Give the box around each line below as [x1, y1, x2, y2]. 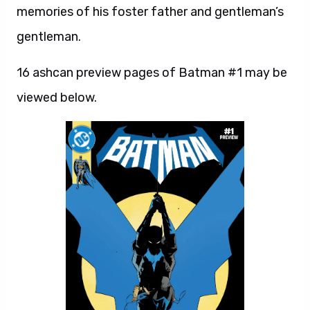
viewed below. [17, 90, 97, 105]
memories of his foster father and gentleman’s [17, 4, 284, 19]
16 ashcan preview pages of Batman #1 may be [17, 65, 287, 80]
